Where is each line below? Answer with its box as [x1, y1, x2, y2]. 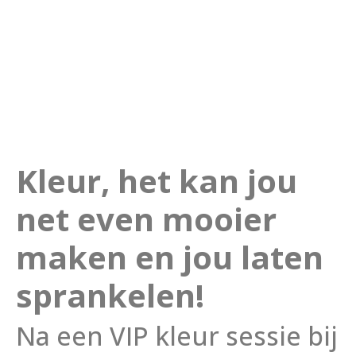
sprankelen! [16, 273, 204, 317]
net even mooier [16, 197, 277, 241]
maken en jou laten [16, 235, 323, 279]
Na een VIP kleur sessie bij [16, 319, 338, 353]
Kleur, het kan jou [16, 159, 297, 203]
